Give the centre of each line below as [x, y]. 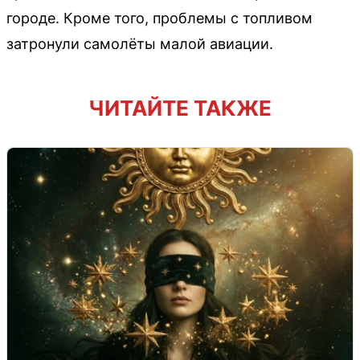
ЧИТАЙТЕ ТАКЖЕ [180, 108]
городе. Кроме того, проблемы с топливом [160, 18]
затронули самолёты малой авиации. [140, 43]
